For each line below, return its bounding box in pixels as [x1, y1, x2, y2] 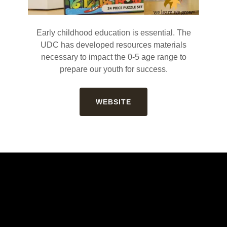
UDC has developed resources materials [41, 40, 186, 49]
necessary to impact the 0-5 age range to [41, 52, 186, 61]
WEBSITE [96, 97, 131, 106]
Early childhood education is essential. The [36, 28, 191, 37]
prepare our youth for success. [59, 64, 168, 73]
